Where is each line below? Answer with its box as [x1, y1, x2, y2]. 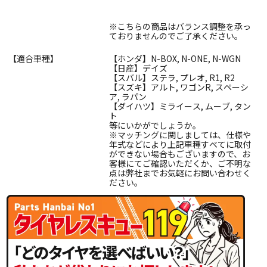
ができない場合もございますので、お [109, 148, 250, 160]
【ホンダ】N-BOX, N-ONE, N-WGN [109, 52, 241, 65]
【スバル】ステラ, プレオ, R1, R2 [109, 72, 235, 84]
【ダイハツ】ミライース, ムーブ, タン [109, 100, 251, 113]
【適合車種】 [8, 52, 59, 65]
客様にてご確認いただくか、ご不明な [109, 157, 251, 170]
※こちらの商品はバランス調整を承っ [109, 20, 251, 33]
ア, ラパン [109, 91, 147, 103]
